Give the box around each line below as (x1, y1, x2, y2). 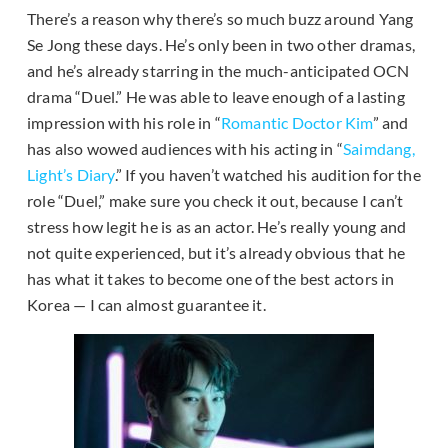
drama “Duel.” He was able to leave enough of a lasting (27, 86, 405, 106)
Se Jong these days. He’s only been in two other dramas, (27, 34, 416, 54)
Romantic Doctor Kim (220, 112, 373, 132)
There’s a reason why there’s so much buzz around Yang (27, 8, 414, 28)
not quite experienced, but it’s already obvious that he (27, 242, 406, 262)
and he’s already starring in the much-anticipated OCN (27, 60, 410, 80)
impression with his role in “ (27, 112, 221, 132)
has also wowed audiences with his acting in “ (27, 138, 344, 158)
